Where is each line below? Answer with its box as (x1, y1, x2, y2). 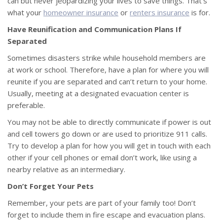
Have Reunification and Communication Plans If (7, 24, 182, 35)
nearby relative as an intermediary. (7, 164, 125, 175)
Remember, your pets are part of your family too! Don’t (7, 198, 196, 208)
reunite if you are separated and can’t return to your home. (7, 76, 207, 87)
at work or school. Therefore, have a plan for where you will (7, 65, 209, 75)
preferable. (7, 100, 45, 110)
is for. (189, 7, 210, 18)
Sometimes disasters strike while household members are (7, 53, 206, 63)
